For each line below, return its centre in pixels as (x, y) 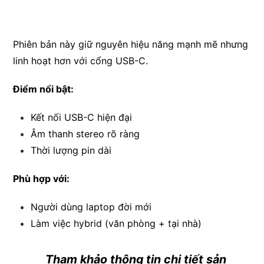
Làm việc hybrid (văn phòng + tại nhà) (116, 223)
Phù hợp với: (42, 179)
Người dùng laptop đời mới (91, 207)
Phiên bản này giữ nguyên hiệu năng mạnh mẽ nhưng (131, 44)
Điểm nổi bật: (44, 89)
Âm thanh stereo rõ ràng (85, 134)
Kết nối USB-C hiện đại (82, 117)
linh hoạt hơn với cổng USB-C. (81, 61)
